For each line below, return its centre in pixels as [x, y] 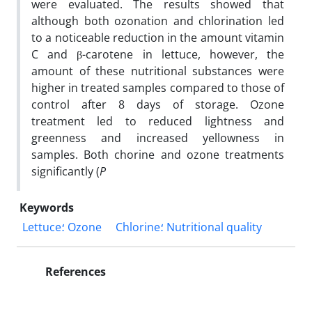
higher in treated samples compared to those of [158, 87]
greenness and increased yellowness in [158, 138]
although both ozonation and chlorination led [158, 21]
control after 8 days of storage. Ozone [158, 104]
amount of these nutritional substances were [158, 71]
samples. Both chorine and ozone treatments [158, 154]
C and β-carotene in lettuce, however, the [158, 54]
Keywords [47, 207]
